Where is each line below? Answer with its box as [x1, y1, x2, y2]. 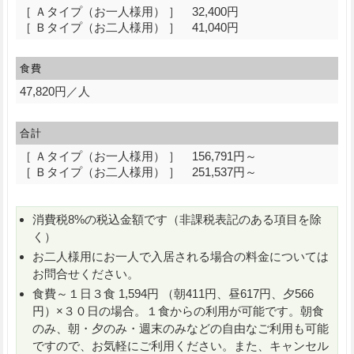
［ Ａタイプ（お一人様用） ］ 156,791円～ [19, 149, 257, 164]
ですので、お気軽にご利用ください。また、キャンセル [32, 338, 329, 352]
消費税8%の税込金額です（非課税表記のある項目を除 [32, 212, 322, 226]
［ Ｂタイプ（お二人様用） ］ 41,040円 [19, 20, 239, 34]
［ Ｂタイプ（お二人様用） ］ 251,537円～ [19, 165, 257, 179]
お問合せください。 [32, 266, 139, 281]
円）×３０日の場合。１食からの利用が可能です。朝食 [32, 303, 324, 318]
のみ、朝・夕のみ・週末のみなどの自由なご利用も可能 [32, 321, 329, 335]
